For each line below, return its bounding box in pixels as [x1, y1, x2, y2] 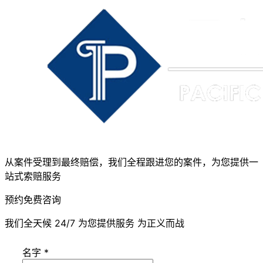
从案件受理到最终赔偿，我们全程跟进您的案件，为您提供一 [5, 156, 258, 168]
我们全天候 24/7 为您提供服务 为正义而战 [5, 217, 184, 230]
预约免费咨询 [5, 194, 61, 206]
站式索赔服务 [5, 170, 61, 183]
